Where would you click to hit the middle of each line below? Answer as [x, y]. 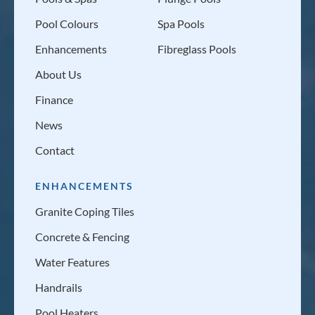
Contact [55, 150]
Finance [54, 100]
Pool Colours [67, 24]
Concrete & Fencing [82, 237]
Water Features [72, 262]
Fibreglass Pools [197, 49]
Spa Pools [181, 24]
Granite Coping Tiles [85, 212]
